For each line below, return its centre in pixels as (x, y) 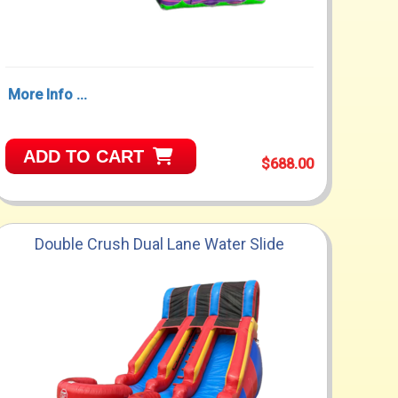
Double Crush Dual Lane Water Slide (159, 244)
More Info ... (47, 95)
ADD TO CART (83, 157)
